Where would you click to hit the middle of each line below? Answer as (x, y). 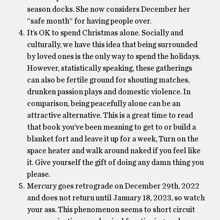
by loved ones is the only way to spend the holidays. (114, 56)
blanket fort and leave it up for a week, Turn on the (113, 139)
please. (39, 174)
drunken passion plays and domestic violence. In (109, 92)
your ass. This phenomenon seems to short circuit (111, 210)
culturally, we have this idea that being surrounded (112, 45)
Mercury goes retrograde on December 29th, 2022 (113, 186)
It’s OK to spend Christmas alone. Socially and (105, 33)
